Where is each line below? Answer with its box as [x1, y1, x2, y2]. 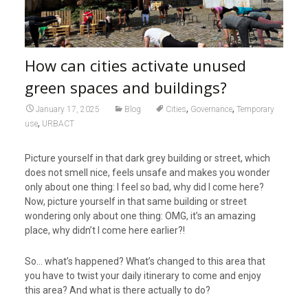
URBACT [41, 118, 74, 129]
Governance [190, 104, 232, 114]
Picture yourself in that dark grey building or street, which [24, 152, 270, 164]
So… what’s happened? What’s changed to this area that [24, 255, 265, 267]
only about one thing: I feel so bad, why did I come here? [24, 181, 264, 192]
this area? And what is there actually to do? [24, 284, 210, 296]
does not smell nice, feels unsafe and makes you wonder [24, 166, 270, 178]
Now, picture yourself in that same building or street [24, 195, 247, 207]
